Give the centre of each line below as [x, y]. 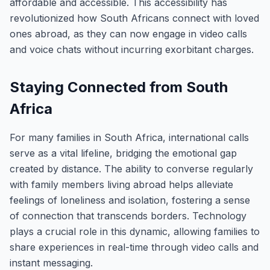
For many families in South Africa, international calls [129, 137]
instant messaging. [51, 263]
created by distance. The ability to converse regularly [131, 169]
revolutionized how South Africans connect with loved [134, 18]
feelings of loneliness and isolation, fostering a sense [130, 200]
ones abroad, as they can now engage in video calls [128, 34]
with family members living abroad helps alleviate [121, 184]
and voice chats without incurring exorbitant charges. [132, 49]
